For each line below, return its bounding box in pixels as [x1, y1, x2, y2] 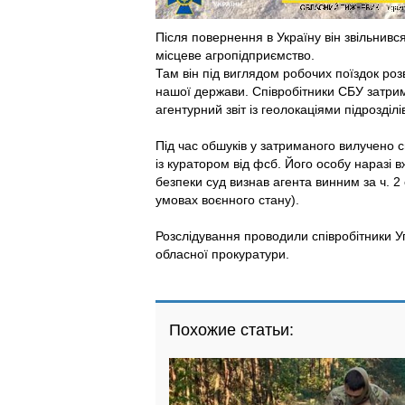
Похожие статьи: [169, 321, 294, 339]
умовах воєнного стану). [155, 193, 299, 207]
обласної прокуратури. [155, 247, 289, 261]
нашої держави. [155, 84, 252, 99]
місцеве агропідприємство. [155, 48, 315, 62]
